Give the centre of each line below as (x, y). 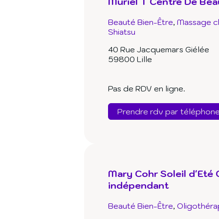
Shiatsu (122, 32)
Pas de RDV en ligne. (147, 89)
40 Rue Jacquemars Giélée (159, 50)
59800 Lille (130, 59)
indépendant (138, 186)
